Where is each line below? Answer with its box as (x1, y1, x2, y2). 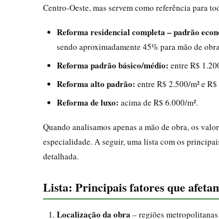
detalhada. (43, 150, 79, 162)
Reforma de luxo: (57, 96, 119, 109)
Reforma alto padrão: (57, 77, 135, 90)
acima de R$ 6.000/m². (119, 96, 198, 108)
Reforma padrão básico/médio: (57, 59, 169, 71)
